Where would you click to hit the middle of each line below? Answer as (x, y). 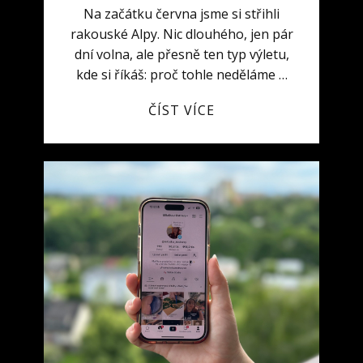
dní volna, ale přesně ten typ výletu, (181, 54)
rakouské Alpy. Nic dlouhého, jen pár (181, 34)
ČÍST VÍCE (181, 110)
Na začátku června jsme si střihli (181, 14)
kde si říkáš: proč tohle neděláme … (181, 75)
